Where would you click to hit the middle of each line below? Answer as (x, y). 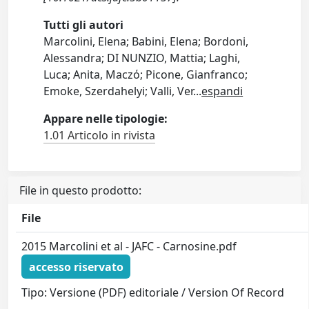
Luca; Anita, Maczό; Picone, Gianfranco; (146, 75)
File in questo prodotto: (80, 191)
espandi (222, 91)
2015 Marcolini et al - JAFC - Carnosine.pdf (129, 247)
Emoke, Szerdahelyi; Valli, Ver (119, 91)
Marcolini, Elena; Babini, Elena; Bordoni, (146, 42)
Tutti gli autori (84, 25)
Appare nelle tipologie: (106, 119)
